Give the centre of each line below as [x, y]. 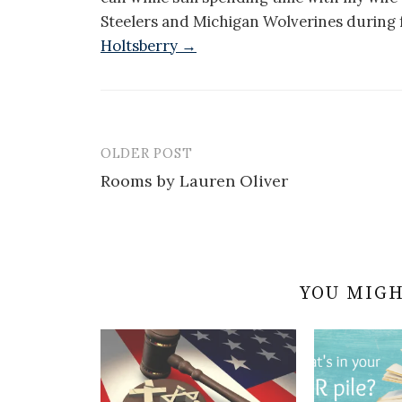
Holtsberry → [149, 45]
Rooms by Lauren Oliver [194, 180]
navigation [158, 196]
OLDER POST [147, 153]
